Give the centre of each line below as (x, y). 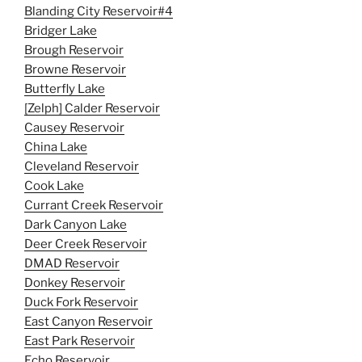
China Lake (56, 147)
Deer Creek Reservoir (86, 244)
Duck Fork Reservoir (81, 302)
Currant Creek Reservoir (94, 205)
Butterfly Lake (65, 88)
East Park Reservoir (80, 341)
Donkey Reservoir (75, 282)
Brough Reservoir (74, 50)
